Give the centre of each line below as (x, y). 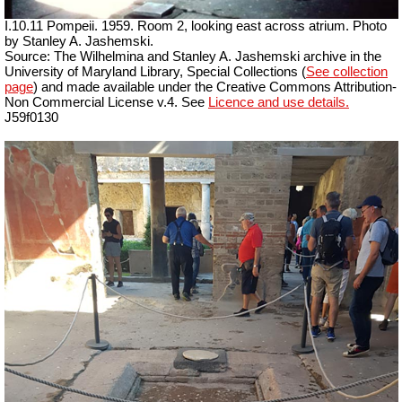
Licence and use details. (279, 103)
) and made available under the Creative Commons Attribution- (215, 87)
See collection (347, 72)
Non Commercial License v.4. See (106, 103)
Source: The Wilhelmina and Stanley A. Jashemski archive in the (193, 57)
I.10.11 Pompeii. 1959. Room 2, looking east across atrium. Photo (196, 26)
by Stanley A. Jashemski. (79, 42)
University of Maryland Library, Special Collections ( (155, 72)
